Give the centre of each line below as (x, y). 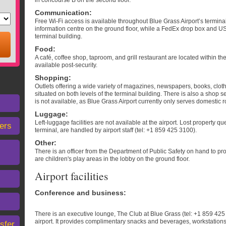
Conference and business (79, 193)
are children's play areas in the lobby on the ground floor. (112, 159)
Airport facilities (71, 176)
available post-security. (66, 65)
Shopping (52, 78)
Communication (62, 13)
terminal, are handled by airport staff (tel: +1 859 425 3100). (116, 130)
